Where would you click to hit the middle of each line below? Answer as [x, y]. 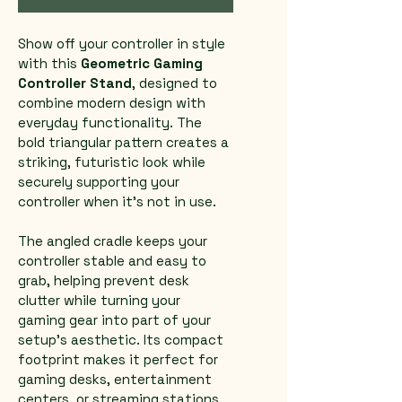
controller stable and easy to [114, 261]
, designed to [176, 83]
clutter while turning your [101, 300]
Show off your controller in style [123, 44]
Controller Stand [75, 83]
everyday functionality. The [112, 122]
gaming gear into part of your [116, 320]
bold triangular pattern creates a [125, 142]
